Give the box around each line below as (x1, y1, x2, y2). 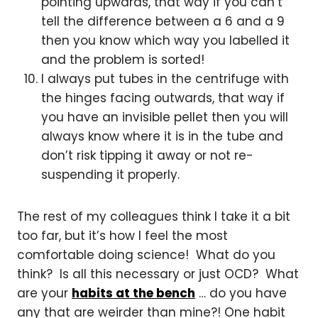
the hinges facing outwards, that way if (41, 89, 285, 106)
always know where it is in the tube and (41, 128, 283, 145)
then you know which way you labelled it (41, 32, 290, 49)
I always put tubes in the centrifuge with (41, 70, 289, 87)
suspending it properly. (41, 166, 180, 183)
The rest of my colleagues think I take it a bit (17, 208, 290, 225)
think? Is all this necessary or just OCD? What (17, 265, 299, 283)
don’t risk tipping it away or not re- (41, 147, 253, 164)
